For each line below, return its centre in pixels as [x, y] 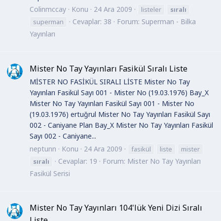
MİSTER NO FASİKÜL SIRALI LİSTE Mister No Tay [110, 82]
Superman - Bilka [169, 22]
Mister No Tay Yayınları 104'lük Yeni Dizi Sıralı [116, 208]
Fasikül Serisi [50, 173]
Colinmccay [48, 9]
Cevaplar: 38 [92, 22]
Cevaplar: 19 [78, 161]
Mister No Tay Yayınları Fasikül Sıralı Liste [109, 68]
